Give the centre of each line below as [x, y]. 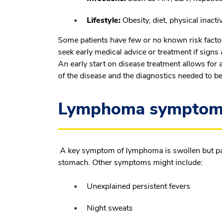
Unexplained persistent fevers [139, 186]
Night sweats [110, 208]
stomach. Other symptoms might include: [130, 162]
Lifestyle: [104, 20]
